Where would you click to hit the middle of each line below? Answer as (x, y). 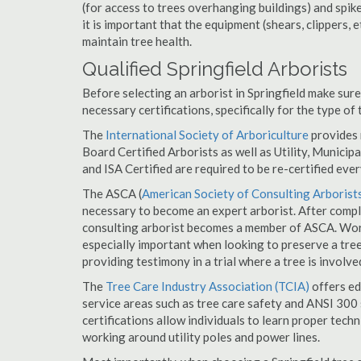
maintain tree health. (137, 41)
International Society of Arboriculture (207, 135)
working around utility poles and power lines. (201, 337)
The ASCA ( (112, 193)
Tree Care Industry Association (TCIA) (207, 286)
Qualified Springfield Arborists (215, 69)
